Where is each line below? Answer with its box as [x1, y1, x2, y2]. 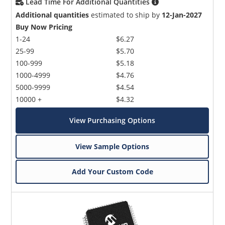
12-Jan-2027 [162, 10, 202, 20]
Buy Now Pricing [16, 22, 73, 32]
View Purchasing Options [69, 115, 156, 125]
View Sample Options [75, 141, 150, 151]
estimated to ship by [89, 10, 162, 20]
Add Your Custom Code [71, 166, 153, 176]
